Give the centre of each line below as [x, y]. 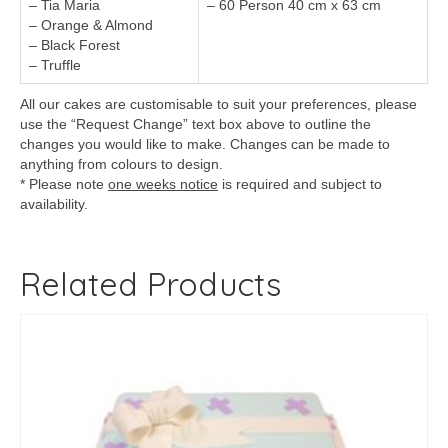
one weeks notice [163, 184]
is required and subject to [300, 184]
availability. [54, 204]
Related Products [150, 284]
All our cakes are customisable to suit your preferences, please [218, 104]
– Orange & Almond [91, 25]
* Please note [64, 184]
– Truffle [55, 65]
